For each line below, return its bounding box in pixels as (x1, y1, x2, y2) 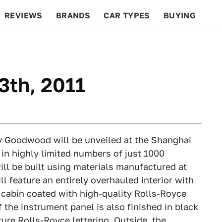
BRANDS (55, 11, 91, 20)
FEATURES (164, 43, 208, 52)
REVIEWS (4, 11, 43, 20)
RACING (82, 43, 115, 52)
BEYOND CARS (10, 43, 69, 52)
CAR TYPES (104, 11, 150, 20)
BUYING (163, 11, 196, 20)
